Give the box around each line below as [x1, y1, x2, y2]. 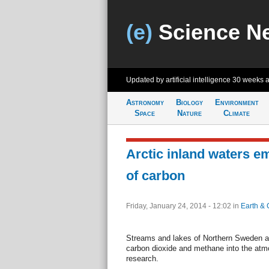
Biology [175, 98, 203, 107]
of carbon [125, 168, 185, 183]
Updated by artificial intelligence [125, 76, 232, 84]
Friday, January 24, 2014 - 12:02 [125, 202, 233, 210]
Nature [177, 109, 202, 118]
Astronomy [125, 98, 164, 107]
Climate [223, 109, 250, 118]
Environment [214, 98, 259, 107]
